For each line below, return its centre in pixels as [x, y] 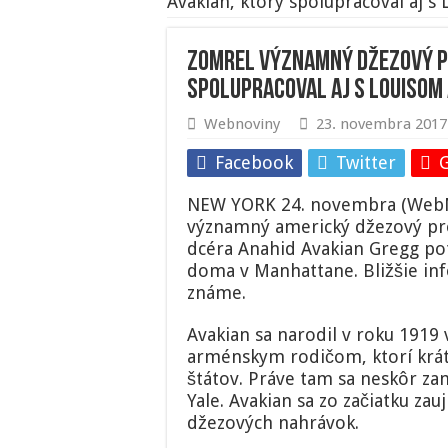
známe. [216, 293]
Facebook [254, 163]
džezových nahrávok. [273, 423]
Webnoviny [242, 124]
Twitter [366, 163]
